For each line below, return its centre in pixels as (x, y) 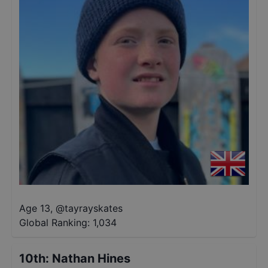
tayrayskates (94, 208)
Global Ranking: (54, 223)
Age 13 (35, 208)
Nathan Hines (91, 258)
